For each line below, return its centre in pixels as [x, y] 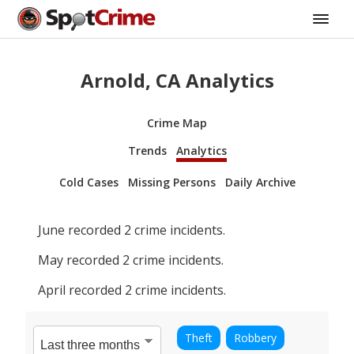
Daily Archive [260, 182]
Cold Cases [88, 182]
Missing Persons [171, 182]
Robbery [255, 337]
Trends [147, 150]
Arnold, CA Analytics [177, 80]
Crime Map [177, 122]
